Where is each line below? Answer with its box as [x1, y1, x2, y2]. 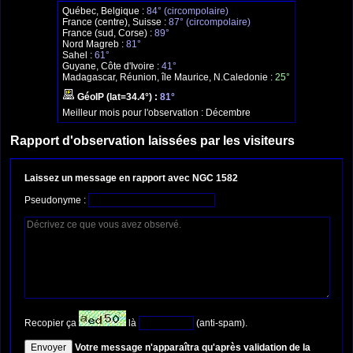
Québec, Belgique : [62, 6, 147, 17]
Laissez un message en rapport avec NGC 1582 [24, 172, 238, 184]
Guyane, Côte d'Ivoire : [62, 61, 162, 72]
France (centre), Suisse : [62, 17, 169, 28]
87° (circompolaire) [169, 17, 251, 28]
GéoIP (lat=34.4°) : [75, 91, 160, 103]
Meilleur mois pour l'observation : [62, 107, 206, 119]
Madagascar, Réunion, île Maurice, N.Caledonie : [62, 72, 275, 84]
